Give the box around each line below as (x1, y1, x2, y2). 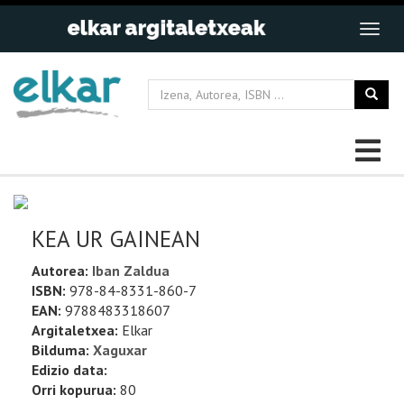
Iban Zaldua (92, 262, 170, 280)
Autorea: (32, 262, 92, 280)
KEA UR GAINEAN (32, 225, 200, 254)
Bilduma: (32, 341, 89, 360)
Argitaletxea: (32, 321, 118, 340)
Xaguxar (93, 341, 147, 360)
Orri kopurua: (32, 381, 116, 399)
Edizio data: (32, 361, 107, 380)
